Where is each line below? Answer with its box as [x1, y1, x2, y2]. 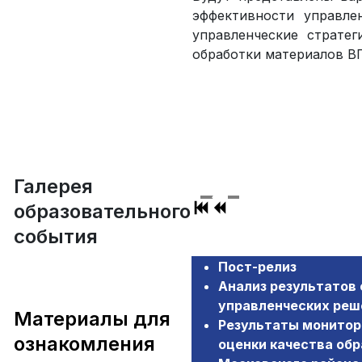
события [14, 225, 98, 248]
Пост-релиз [218, 259, 297, 275]
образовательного [14, 200, 191, 223]
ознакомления [14, 332, 155, 356]
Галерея [14, 175, 93, 198]
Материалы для [14, 307, 170, 330]
